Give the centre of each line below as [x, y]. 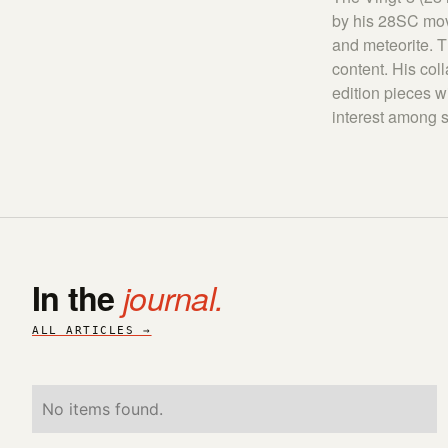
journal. [173, 297]
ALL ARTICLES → [92, 330]
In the [78, 298]
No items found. [102, 409]
